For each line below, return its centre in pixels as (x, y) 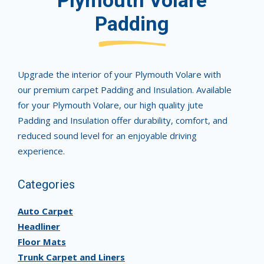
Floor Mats (42, 242)
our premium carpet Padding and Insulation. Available (125, 90)
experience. (41, 151)
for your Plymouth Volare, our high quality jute (110, 105)
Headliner (39, 226)
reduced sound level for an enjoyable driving (107, 136)
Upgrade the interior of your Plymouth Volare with (119, 74)
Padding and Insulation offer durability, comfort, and (123, 120)
